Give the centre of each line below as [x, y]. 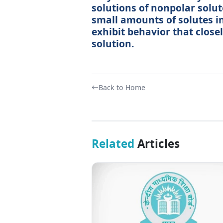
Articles [157, 144]
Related [113, 144]
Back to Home [122, 88]
